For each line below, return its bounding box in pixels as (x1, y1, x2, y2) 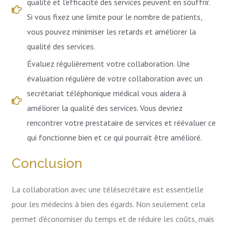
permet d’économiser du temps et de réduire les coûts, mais (12, 213, 215, 224)
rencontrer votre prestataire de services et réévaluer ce (27, 117, 216, 128)
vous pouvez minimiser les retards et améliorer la (27, 26, 196, 37)
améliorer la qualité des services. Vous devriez (27, 102, 183, 113)
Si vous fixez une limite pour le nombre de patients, (27, 11, 203, 22)
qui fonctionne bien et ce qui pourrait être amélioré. (27, 132, 203, 142)
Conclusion (12, 155, 83, 171)
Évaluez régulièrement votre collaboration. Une (27, 58, 190, 69)
